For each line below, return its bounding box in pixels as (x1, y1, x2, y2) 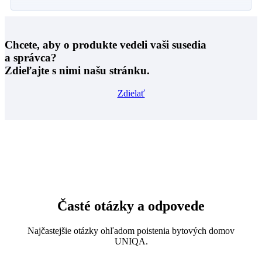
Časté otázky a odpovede (57, 198, 205, 214)
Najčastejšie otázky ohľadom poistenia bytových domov (27, 225, 235, 236)
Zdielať (117, 88, 145, 99)
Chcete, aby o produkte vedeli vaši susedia (5, 39, 206, 51)
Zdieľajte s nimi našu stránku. (5, 64, 150, 77)
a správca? (5, 51, 57, 64)
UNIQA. (114, 236, 148, 246)
